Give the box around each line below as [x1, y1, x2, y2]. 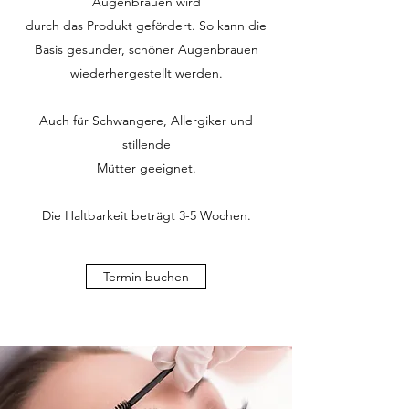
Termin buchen [103, 268, 189, 285]
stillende [121, 136, 171, 152]
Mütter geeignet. [96, 160, 196, 176]
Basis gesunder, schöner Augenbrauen [34, 41, 258, 58]
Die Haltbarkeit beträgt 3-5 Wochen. [41, 207, 251, 224]
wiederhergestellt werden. [69, 65, 223, 81]
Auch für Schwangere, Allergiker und [39, 112, 253, 129]
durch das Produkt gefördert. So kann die [26, 17, 267, 34]
